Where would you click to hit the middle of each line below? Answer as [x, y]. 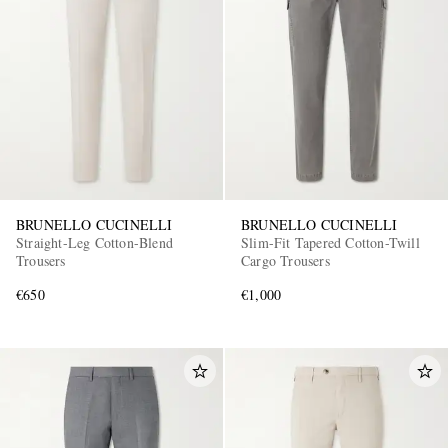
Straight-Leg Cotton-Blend [94, 242]
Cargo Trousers [285, 260]
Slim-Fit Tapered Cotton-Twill [331, 242]
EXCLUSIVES [157, 192]
